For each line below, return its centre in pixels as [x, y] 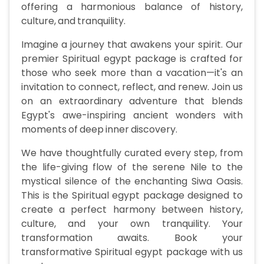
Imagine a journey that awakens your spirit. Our [132, 45]
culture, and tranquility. [73, 21]
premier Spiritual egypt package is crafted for [132, 59]
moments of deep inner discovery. [99, 130]
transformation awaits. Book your [132, 238]
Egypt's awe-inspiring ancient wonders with [132, 115]
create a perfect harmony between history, [132, 210]
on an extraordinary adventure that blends [132, 101]
